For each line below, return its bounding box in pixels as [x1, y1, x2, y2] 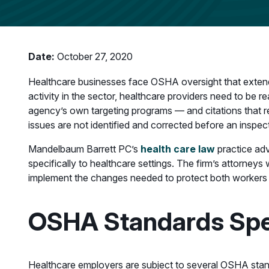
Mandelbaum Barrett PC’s [28, 143, 141, 156]
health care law [141, 143, 215, 156]
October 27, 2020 [55, 50, 133, 63]
